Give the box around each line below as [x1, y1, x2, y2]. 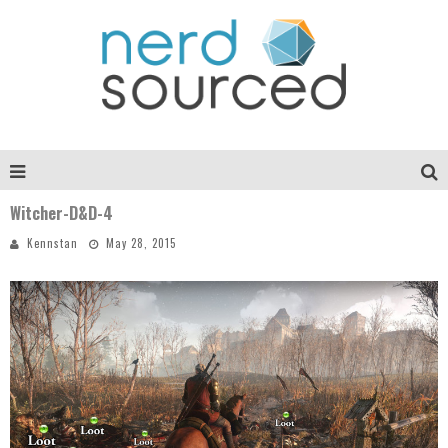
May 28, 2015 [106, 235, 176, 251]
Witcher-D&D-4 [10, 201, 113, 225]
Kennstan [27, 235, 78, 251]
